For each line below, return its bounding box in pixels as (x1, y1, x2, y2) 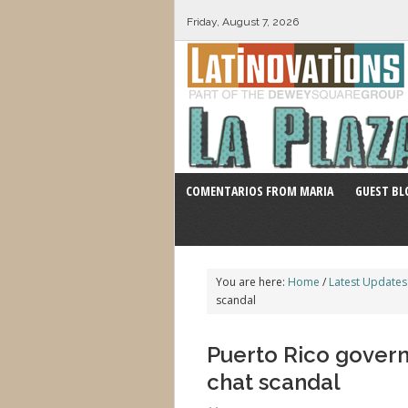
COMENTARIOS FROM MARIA (186, 182, 333, 199)
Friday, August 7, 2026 (186, 15, 299, 28)
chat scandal (207, 369, 341, 395)
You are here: (216, 274, 288, 290)
